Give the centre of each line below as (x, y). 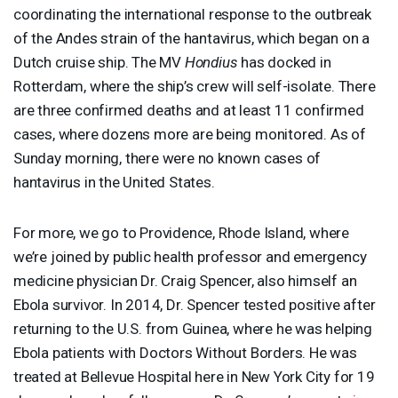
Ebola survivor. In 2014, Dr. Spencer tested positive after (195, 304)
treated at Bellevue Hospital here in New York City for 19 (194, 376)
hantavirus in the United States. (114, 182)
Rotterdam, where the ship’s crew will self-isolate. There (195, 86)
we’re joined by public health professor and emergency (190, 256)
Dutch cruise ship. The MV (99, 62)
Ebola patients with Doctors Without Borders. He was (185, 352)
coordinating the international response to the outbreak (192, 14)
